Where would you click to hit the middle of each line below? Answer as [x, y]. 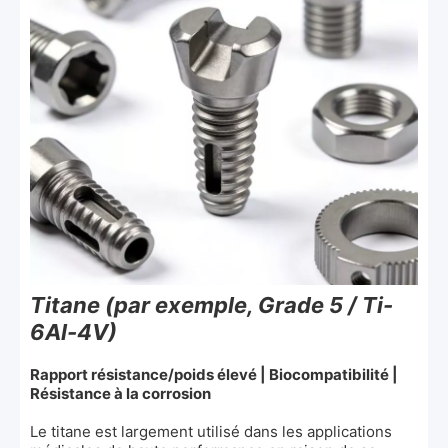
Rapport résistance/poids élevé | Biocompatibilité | [214, 374]
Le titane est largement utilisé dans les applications [211, 431]
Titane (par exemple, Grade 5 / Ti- [211, 304]
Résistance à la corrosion [120, 393]
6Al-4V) [73, 331]
